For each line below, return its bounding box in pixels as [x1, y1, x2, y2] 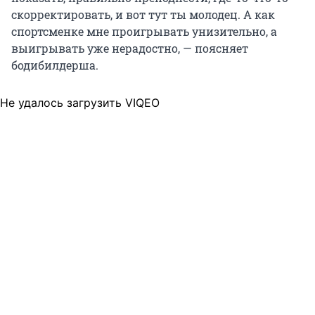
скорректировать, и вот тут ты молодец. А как [11, 7, 275, 22]
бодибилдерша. [11, 58, 98, 73]
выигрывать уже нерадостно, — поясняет [11, 41, 248, 56]
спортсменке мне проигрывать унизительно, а [11, 24, 277, 39]
